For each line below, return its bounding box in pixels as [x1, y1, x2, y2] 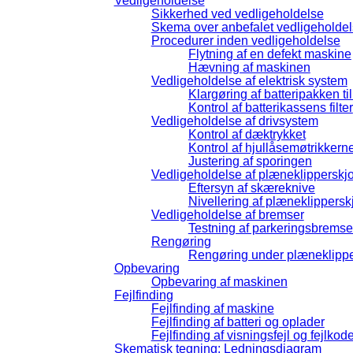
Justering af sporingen [188, 154, 312, 168]
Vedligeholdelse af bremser [150, 207, 304, 221]
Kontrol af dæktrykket [188, 127, 306, 141]
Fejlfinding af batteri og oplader [150, 314, 325, 329]
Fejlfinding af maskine [150, 301, 274, 315]
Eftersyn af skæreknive [188, 180, 315, 195]
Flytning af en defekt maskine [188, 46, 351, 61]
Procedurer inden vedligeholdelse [150, 33, 340, 47]
